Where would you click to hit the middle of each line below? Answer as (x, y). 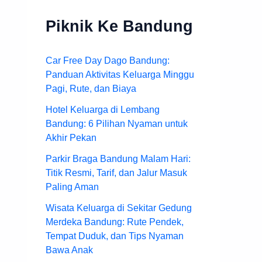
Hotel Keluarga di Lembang (103, 109)
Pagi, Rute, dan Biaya (91, 88)
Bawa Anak (69, 250)
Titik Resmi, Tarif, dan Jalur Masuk (116, 173)
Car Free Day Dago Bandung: (108, 60)
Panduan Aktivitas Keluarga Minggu (120, 74)
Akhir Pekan (71, 137)
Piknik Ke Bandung (119, 26)
